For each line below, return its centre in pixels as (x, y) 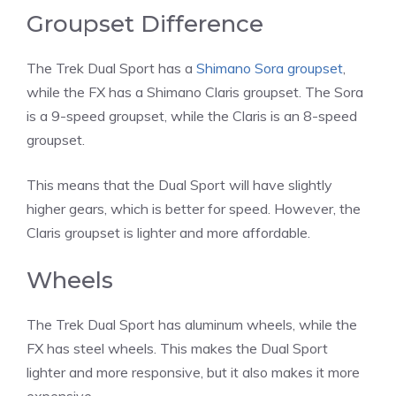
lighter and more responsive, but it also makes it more (193, 372)
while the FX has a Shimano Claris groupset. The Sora (195, 91)
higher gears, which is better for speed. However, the (194, 208)
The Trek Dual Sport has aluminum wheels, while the (192, 324)
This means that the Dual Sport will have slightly (179, 184)
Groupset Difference (145, 23)
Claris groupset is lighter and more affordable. (168, 232)
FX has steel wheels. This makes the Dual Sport (177, 348)
